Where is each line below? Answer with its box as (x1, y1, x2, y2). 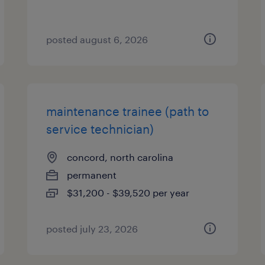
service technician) (46, 122, 154, 136)
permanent (67, 169, 117, 180)
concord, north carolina (67, 151, 174, 163)
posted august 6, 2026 (46, 34, 148, 45)
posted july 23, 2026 (46, 223, 138, 234)
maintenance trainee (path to (46, 104, 209, 118)
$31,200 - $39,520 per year (67, 187, 190, 198)
